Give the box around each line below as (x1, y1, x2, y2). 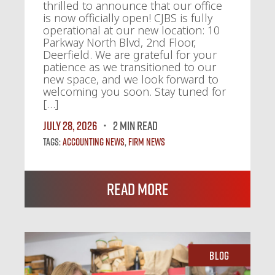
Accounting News (63, 136, 125, 149)
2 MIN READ (113, 118, 158, 133)
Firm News (128, 136, 165, 149)
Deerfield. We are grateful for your (43, 47, 217, 63)
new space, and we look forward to (43, 72, 219, 87)
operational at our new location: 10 (43, 23, 220, 38)
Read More (106, 179, 169, 199)
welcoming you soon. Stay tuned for (43, 84, 226, 99)
